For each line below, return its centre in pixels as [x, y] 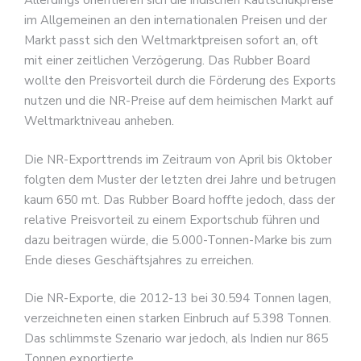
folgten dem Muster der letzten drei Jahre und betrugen [180, 179]
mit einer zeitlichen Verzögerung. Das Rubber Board [167, 61]
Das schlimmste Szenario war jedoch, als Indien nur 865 [176, 339]
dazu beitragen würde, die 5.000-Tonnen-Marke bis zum [178, 240]
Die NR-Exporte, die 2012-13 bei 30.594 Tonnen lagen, [178, 299]
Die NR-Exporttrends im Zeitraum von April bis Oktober [178, 159]
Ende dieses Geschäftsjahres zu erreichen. [139, 260]
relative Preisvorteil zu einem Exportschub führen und [172, 220]
